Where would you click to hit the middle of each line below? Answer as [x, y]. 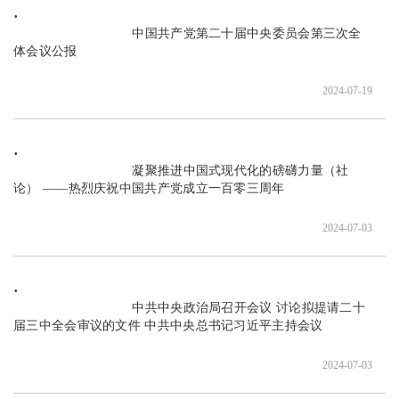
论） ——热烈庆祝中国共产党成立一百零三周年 [149, 188]
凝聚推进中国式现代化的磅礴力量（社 [73, 171]
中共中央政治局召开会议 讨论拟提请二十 [73, 308]
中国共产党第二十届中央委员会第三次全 [73, 33]
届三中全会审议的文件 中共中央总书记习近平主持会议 [168, 326]
